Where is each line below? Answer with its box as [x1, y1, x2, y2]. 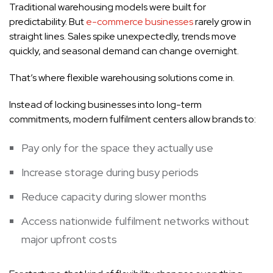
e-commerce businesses [86, 15, 193, 28]
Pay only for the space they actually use [21, 141, 213, 155]
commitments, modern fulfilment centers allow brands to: [9, 113, 256, 126]
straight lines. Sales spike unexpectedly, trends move [9, 30, 236, 43]
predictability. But [9, 15, 86, 28]
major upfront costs [21, 232, 117, 246]
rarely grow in [193, 15, 251, 28]
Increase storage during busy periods [21, 165, 199, 179]
